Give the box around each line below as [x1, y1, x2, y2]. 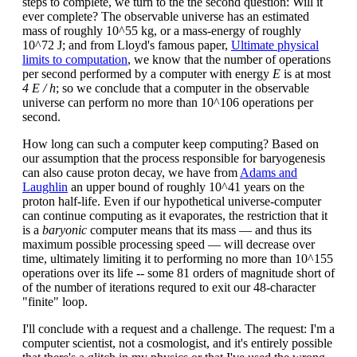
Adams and [240, 165, 297, 179]
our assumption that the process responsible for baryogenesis [22, 151, 325, 165]
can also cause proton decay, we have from [22, 165, 240, 179]
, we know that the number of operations [127, 52, 331, 66]
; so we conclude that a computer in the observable [56, 80, 309, 95]
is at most [280, 66, 331, 80]
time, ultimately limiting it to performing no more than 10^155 [22, 251, 333, 265]
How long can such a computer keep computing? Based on [22, 136, 319, 151]
